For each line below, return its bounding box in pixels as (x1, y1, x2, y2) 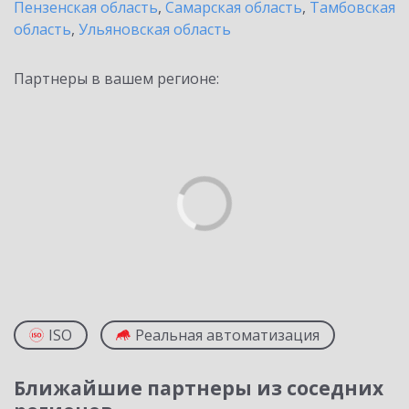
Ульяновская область (79, 19, 231, 39)
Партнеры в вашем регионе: (14, 68, 219, 89)
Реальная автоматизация (135, 325, 320, 345)
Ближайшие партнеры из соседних (14, 375, 383, 401)
